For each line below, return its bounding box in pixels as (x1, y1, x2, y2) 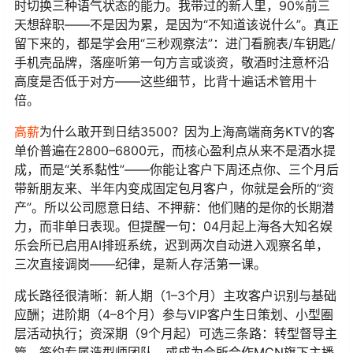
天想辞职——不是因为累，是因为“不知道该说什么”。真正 (14, 17, 339, 33)
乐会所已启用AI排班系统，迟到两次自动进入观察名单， (14, 237, 329, 254)
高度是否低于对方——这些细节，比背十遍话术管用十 (14, 73, 317, 90)
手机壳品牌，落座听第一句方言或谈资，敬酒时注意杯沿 (14, 54, 329, 71)
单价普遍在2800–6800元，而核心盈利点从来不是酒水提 (14, 143, 336, 159)
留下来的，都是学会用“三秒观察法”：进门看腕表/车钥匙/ (14, 35, 336, 52)
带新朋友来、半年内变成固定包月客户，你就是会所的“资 (14, 180, 334, 197)
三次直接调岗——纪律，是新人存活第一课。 (14, 256, 266, 273)
